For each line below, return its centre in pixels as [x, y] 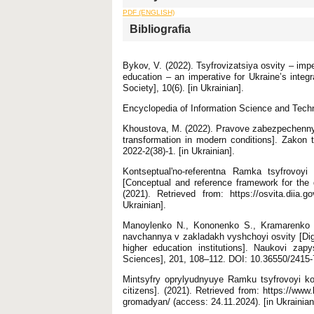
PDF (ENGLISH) [149, 12]
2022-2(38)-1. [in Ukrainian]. [179, 151]
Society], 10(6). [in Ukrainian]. [183, 88]
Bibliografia [160, 29]
